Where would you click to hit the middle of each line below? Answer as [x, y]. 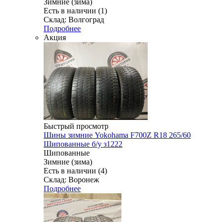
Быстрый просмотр [76, 126]
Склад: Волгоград [74, 19]
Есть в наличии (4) [75, 170]
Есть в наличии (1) [75, 10]
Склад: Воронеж [71, 179]
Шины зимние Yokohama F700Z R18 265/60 [117, 135]
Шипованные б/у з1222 [83, 144]
